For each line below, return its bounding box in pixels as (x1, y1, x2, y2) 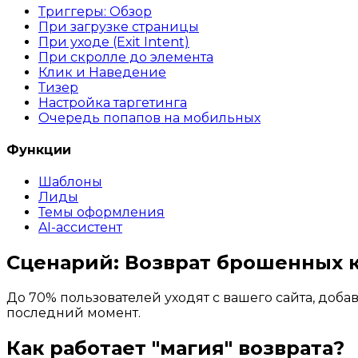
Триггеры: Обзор (38, 3, 152, 19)
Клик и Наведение (38, 64, 166, 80)
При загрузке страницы (38, 18, 199, 34)
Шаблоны (38, 174, 102, 190)
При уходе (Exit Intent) (38, 34, 189, 50)
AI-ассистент (38, 220, 122, 236)
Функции (6, 141, 71, 157)
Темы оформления (38, 205, 165, 221)
